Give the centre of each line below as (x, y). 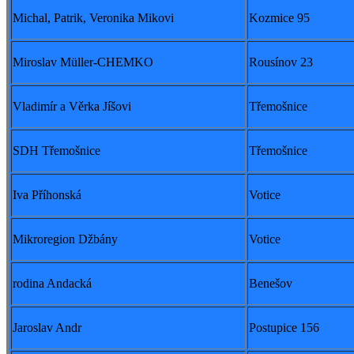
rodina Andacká (52, 284)
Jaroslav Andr (47, 328)
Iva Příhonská (47, 195)
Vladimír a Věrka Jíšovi (72, 107)
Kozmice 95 (279, 18)
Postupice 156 (284, 328)
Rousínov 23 (281, 62)
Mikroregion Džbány (65, 239)
